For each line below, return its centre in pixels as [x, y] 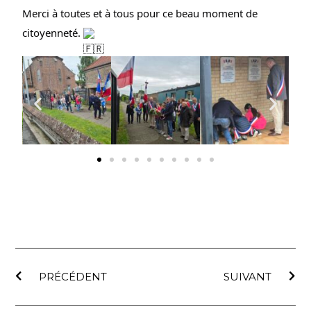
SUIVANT [247, 277]
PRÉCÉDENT [73, 277]
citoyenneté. [53, 32]
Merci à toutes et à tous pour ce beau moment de [140, 13]
